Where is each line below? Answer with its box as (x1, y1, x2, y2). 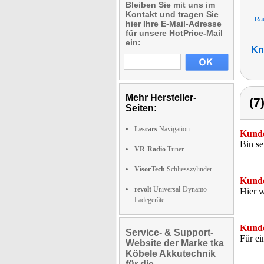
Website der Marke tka (126, 238, 224, 248)
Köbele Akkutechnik (126, 249, 216, 259)
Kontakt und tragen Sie (126, 9, 219, 19)
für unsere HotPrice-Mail (126, 28, 223, 38)
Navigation (157, 125, 190, 133)
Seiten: (126, 103, 157, 113)
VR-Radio (134, 145, 166, 153)
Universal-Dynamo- (151, 185, 209, 193)
